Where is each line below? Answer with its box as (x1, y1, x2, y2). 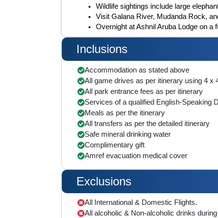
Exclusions (76, 175, 131, 188)
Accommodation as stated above (85, 66, 189, 74)
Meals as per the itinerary (85, 109, 165, 117)
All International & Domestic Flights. (85, 198, 197, 206)
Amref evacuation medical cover (85, 151, 187, 160)
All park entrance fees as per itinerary (85, 87, 203, 95)
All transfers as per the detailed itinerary (85, 119, 210, 127)
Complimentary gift (85, 141, 145, 149)
